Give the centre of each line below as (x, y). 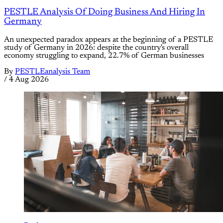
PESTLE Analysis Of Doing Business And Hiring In (105, 12)
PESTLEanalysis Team (53, 71)
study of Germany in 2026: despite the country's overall (96, 48)
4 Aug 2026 (29, 79)
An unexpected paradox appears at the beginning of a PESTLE (109, 40)
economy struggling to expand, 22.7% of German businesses (104, 56)
